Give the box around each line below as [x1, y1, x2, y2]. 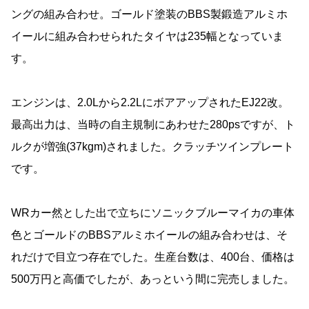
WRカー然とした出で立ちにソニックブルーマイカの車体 [11, 207, 295, 219]
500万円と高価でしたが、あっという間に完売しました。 [11, 273, 295, 286]
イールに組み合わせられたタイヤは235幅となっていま [11, 30, 283, 43]
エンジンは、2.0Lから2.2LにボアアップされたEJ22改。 [11, 97, 289, 109]
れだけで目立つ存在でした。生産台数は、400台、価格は [11, 251, 295, 263]
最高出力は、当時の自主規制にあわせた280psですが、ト [11, 119, 295, 131]
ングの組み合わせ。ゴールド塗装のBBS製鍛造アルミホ [11, 8, 288, 21]
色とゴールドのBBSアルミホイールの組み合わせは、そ [11, 229, 288, 241]
